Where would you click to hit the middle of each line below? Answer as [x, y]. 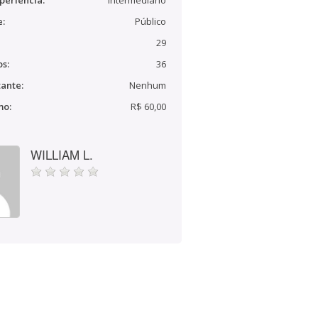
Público [150, 21]
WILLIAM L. [62, 154]
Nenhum [148, 85]
